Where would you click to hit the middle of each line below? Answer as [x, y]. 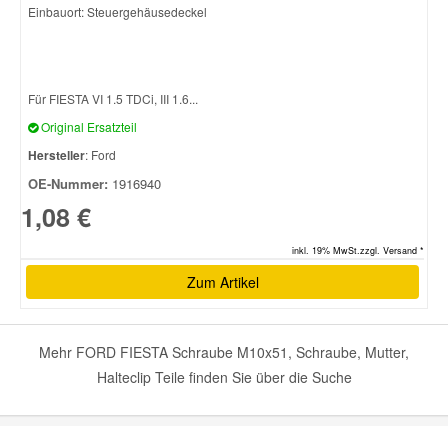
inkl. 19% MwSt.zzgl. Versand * [358, 251]
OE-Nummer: [68, 183]
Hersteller [56, 154]
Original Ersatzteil [87, 126]
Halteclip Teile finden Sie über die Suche [224, 377]
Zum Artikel [222, 282]
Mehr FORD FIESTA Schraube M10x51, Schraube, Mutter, [224, 352]
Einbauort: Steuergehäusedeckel [117, 11]
